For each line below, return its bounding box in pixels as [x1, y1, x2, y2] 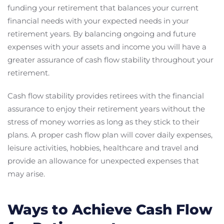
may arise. [7, 168, 45, 178]
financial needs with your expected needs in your [7, 15, 189, 25]
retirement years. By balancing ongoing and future [7, 28, 196, 38]
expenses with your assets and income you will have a [7, 41, 206, 51]
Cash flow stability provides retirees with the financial [7, 90, 204, 100]
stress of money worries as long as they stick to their [7, 116, 199, 126]
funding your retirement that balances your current [7, 2, 198, 12]
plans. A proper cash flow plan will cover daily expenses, [7, 129, 212, 139]
